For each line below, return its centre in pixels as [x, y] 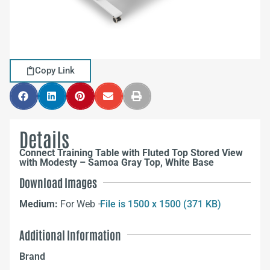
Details [44, 138]
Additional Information [70, 235]
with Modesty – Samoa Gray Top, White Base [117, 162]
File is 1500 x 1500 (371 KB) [161, 204]
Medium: [40, 204]
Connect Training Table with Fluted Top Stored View [131, 153]
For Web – [83, 204]
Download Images [58, 182]
